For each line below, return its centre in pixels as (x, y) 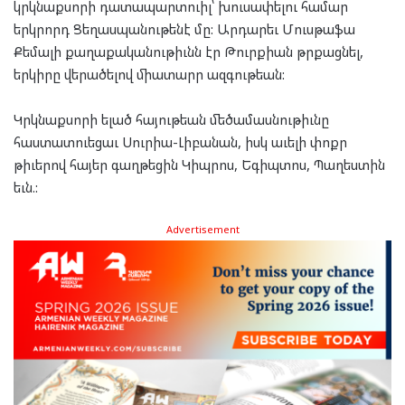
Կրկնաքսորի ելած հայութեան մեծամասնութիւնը (171, 119)
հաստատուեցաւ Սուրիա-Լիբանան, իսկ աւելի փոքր (180, 141)
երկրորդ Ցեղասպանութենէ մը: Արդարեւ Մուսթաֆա (184, 28)
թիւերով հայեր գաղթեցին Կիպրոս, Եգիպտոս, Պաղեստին (199, 164)
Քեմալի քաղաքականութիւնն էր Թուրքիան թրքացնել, (188, 51)
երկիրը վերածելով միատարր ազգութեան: (149, 74)
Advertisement (202, 229)
